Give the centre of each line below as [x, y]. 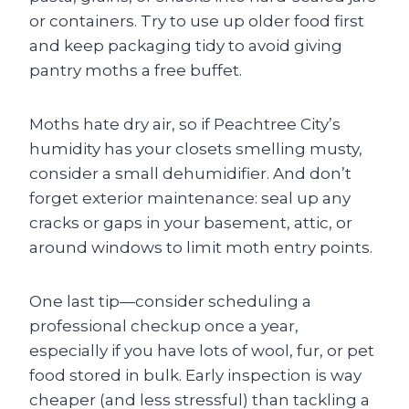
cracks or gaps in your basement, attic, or [191, 223]
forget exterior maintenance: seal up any [190, 198]
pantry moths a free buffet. [136, 70]
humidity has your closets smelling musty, [196, 149]
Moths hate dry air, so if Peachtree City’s [185, 124]
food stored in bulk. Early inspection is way [195, 375]
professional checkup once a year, [164, 326]
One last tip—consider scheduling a [170, 301]
